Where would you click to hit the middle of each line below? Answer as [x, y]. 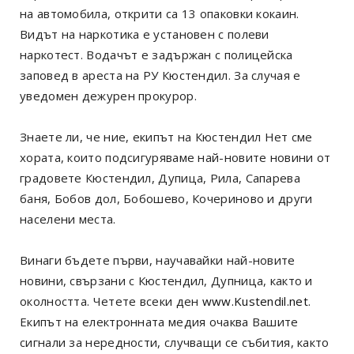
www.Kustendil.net [255, 301]
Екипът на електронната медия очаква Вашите [159, 321]
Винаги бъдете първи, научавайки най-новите [158, 260]
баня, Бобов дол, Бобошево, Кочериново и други [166, 198]
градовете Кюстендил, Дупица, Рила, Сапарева [160, 177]
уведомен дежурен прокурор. [108, 95]
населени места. [68, 218]
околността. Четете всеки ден [111, 301]
